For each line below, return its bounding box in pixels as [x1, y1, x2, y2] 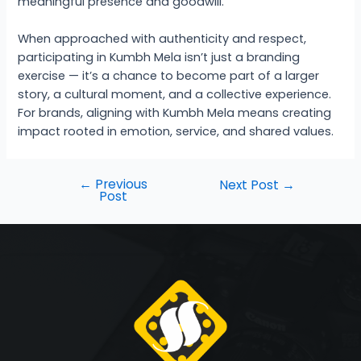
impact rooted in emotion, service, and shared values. [18, 123, 334, 140]
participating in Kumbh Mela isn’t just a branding [18, 49, 301, 66]
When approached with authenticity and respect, [18, 31, 307, 48]
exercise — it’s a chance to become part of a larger [18, 68, 320, 85]
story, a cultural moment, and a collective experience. [18, 86, 332, 103]
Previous [91, 175, 147, 193]
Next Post [219, 176, 283, 193]
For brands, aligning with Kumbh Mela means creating [18, 105, 332, 122]
